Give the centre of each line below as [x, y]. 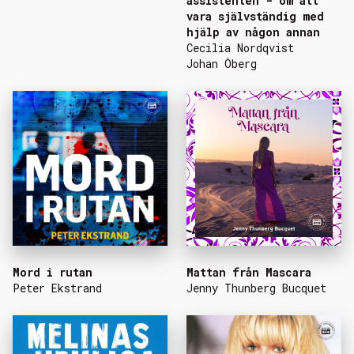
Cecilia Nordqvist [240, 48]
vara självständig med [255, 16]
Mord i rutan [53, 272]
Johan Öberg [222, 64]
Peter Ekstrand [57, 288]
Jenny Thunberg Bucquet [256, 288]
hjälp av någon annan [253, 32]
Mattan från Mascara [249, 272]
